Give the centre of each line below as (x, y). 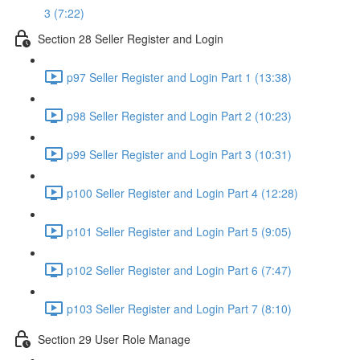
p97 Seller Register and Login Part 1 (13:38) (179, 77)
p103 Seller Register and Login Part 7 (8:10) (179, 308)
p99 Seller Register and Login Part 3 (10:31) (179, 154)
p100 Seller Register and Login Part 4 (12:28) (182, 192)
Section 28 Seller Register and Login (131, 38)
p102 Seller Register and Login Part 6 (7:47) (179, 270)
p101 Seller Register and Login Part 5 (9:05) (179, 231)
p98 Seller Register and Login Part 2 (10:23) (179, 115)
